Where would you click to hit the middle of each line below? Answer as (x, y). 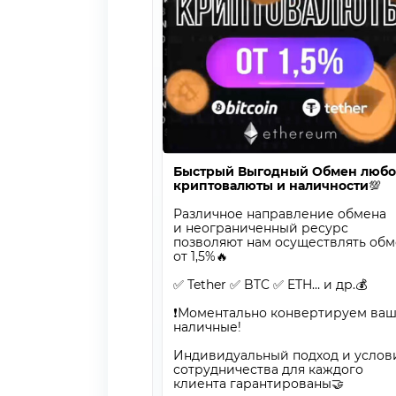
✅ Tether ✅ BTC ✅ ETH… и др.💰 (270, 285)
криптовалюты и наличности (271, 186)
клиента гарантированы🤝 (259, 384)
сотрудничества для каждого (268, 370)
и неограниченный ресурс (261, 228)
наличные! (207, 327)
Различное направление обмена (280, 214)
